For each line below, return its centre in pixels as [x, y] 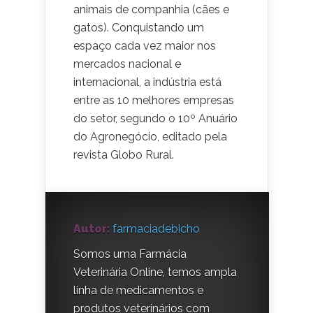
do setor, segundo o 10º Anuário [155, 118]
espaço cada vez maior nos [145, 46]
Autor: [92, 229]
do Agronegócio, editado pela [150, 137]
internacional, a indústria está [147, 82]
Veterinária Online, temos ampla [155, 272]
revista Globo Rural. [124, 155]
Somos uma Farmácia [130, 254]
